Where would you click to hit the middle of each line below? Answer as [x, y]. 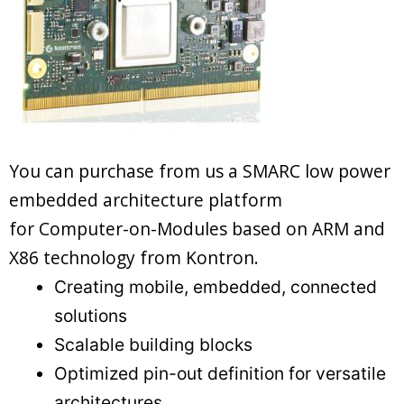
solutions [91, 315]
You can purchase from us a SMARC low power [200, 170]
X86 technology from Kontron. [134, 257]
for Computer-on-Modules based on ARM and [197, 228]
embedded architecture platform [146, 199]
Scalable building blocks [153, 344]
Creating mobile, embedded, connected [216, 286]
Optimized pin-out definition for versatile [220, 373]
